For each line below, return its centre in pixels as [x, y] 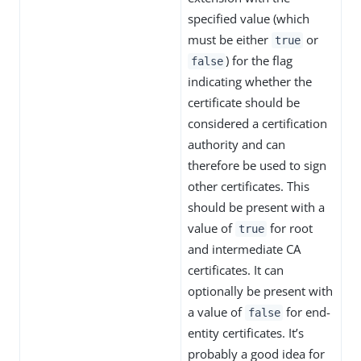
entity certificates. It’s [246, 333]
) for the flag [259, 60]
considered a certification [257, 123]
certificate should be [244, 102]
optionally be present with [260, 291]
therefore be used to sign [257, 165]
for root [290, 228]
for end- [307, 312]
